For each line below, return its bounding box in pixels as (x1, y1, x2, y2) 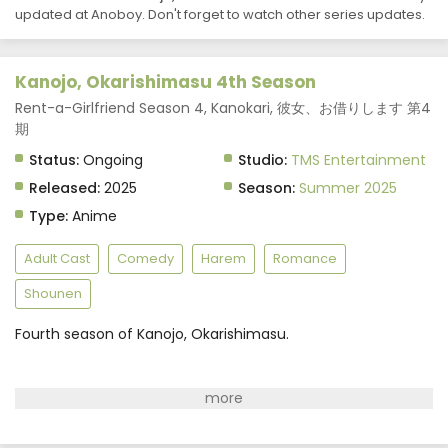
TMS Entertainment (291, 150, 426, 170)
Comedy (117, 249, 174, 268)
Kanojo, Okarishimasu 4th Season (15, 70, 316, 94)
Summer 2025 (299, 178, 397, 198)
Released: (29, 178, 100, 198)
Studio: (238, 150, 287, 170)
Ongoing (79, 150, 143, 170)
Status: (29, 150, 79, 170)
